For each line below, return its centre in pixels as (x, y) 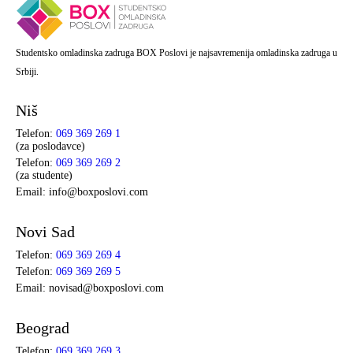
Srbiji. (27, 71)
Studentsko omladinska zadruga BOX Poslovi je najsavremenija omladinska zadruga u (176, 52)
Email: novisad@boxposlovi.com (90, 288)
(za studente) (44, 175)
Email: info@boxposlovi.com (82, 191)
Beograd (43, 327)
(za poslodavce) (50, 146)
